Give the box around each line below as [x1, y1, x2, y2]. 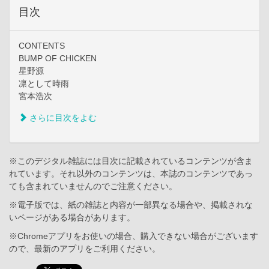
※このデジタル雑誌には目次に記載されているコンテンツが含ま [9, 156, 253, 166]
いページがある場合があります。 [9, 213, 135, 223]
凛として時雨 [19, 79, 69, 89]
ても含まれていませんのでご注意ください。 [9, 181, 177, 192]
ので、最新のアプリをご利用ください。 [9, 244, 160, 254]
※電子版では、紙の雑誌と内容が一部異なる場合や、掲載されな [9, 200, 253, 210]
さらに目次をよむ [27, 113, 97, 123]
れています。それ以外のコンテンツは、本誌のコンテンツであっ [9, 169, 253, 179]
